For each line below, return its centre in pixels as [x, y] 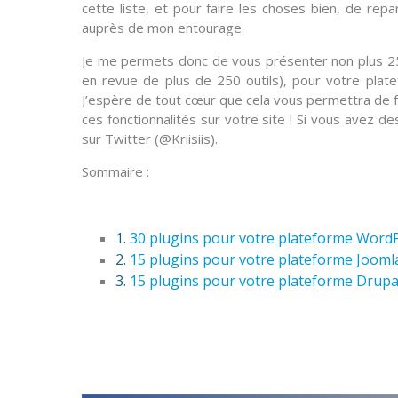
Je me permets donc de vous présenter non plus [235, 60]
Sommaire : [115, 171]
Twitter [128, 138]
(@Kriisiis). [184, 138]
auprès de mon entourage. [163, 27]
